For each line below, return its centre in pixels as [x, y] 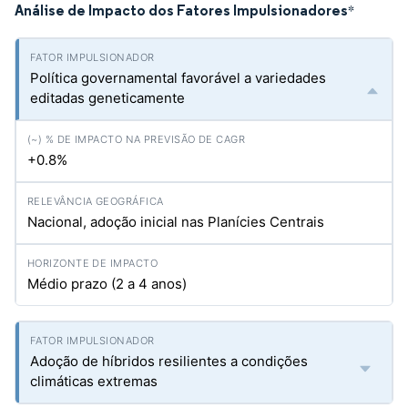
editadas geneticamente [107, 98]
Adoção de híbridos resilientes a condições [169, 361]
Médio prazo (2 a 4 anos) [107, 284]
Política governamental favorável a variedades [178, 78]
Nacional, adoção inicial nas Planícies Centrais [176, 222]
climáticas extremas [94, 381]
